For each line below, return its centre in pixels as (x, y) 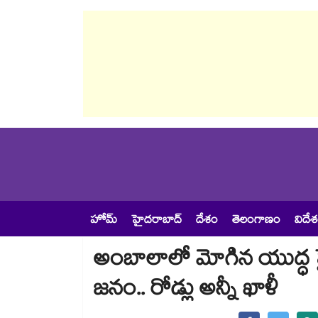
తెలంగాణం (256, 221)
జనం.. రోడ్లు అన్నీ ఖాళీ (186, 292)
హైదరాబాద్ (157, 221)
